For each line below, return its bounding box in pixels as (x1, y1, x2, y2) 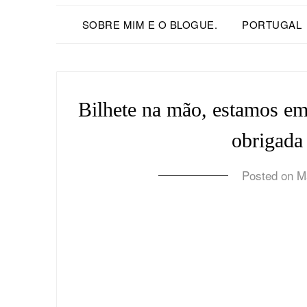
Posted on (242, 166, 297, 184)
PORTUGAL (242, 17, 302, 32)
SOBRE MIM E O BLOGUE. (82, 17, 217, 32)
